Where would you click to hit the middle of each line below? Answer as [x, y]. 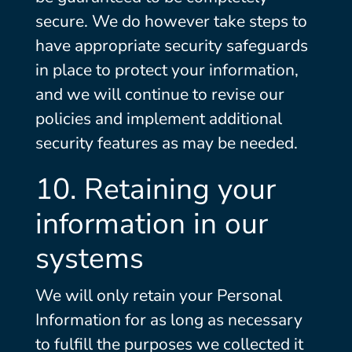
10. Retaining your [155, 189]
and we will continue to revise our [159, 94]
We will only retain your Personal [158, 295]
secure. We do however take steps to [171, 21]
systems [89, 258]
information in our [151, 224]
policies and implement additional [158, 119]
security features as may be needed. [166, 143]
